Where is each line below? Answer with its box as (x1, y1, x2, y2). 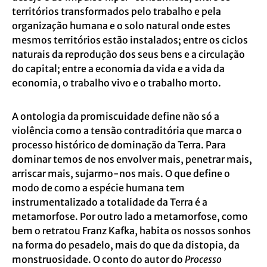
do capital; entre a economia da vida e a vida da (12, 63, 225, 74)
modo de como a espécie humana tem (12, 182, 185, 194)
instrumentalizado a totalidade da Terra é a (12, 196, 207, 208)
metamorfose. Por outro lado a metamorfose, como (12, 210, 248, 222)
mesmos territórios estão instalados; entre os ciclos (12, 34, 248, 46)
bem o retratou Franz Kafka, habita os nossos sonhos (12, 225, 251, 237)
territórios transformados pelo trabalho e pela (12, 5, 221, 17)
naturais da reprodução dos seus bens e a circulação (12, 48, 245, 60)
